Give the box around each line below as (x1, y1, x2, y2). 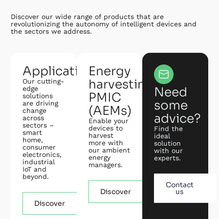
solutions (22, 91, 53, 100)
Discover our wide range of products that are (11, 12, 164, 21)
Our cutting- (22, 77, 65, 85)
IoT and (22, 165, 47, 173)
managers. (88, 160, 123, 169)
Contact (166, 180, 194, 189)
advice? (154, 110, 201, 126)
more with (88, 138, 123, 147)
